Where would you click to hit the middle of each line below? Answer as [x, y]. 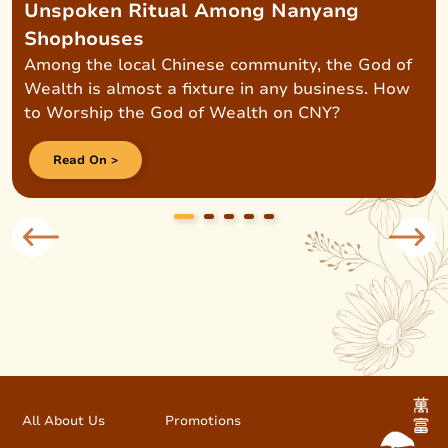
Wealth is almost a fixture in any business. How [217, 88]
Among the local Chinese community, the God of [218, 64]
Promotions [202, 420]
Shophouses [84, 38]
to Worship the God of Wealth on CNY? [182, 112]
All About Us [63, 420]
